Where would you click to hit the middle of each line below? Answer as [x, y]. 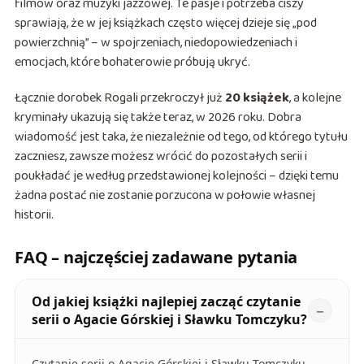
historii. [34, 215]
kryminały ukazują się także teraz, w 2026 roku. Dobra [158, 118]
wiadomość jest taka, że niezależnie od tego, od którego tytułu [181, 137]
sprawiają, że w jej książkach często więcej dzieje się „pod [165, 24]
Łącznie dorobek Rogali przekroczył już [119, 98]
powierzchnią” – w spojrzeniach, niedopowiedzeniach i [156, 43]
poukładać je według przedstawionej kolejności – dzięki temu [176, 176]
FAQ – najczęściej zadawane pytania [156, 258]
